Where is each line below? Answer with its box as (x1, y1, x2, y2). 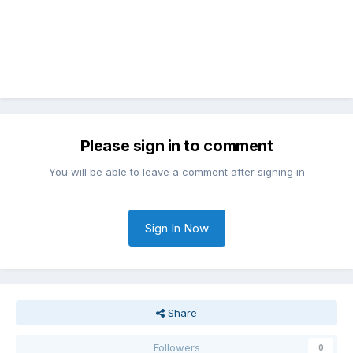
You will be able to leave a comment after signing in (48, 165, 305, 179)
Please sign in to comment (80, 136, 273, 156)
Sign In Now (144, 221, 209, 236)
